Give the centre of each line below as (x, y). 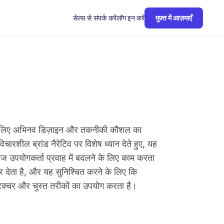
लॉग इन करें (130, 18)
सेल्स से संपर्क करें (95, 17)
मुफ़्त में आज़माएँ (174, 18)
